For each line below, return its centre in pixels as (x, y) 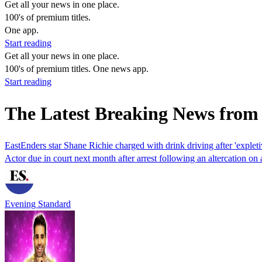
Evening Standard (38, 204)
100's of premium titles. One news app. (77, 69)
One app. (22, 30)
